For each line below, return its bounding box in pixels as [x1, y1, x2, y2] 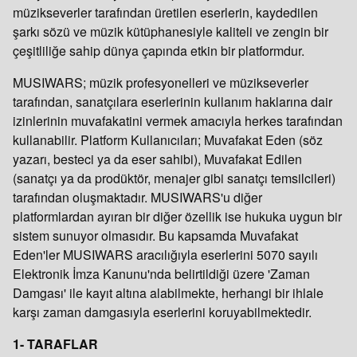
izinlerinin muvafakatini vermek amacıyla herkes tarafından [13, 112, 343, 130]
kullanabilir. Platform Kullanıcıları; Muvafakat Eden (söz [13, 131, 323, 149]
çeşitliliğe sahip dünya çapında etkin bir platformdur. [13, 41, 304, 60]
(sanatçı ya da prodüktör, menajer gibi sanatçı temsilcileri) [13, 169, 335, 187]
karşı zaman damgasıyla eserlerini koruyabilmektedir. [13, 303, 312, 321]
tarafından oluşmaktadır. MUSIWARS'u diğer [13, 188, 262, 206]
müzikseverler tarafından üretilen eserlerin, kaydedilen [13, 3, 318, 22]
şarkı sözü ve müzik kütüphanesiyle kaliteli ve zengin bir [13, 22, 328, 41]
